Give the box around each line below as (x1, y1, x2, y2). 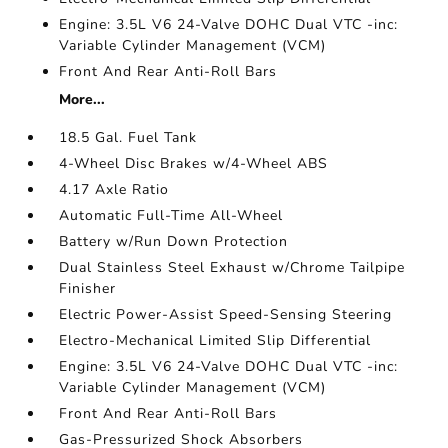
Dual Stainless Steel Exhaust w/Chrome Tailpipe (59, 258, 406, 277)
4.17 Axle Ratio (59, 180, 170, 199)
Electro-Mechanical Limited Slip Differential (59, 331, 372, 350)
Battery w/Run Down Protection (59, 232, 289, 251)
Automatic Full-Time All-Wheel (59, 206, 284, 225)
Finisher (59, 279, 117, 298)
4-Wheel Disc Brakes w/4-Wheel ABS (59, 154, 329, 173)
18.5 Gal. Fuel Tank (59, 128, 198, 147)
